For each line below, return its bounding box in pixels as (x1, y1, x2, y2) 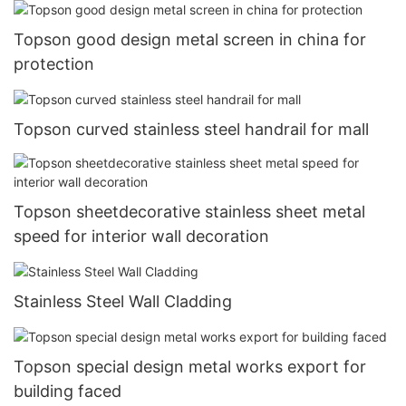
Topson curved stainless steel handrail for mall (14, 119, 369, 139)
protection (14, 53, 94, 73)
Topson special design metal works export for (14, 357, 366, 377)
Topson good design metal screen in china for (14, 29, 366, 49)
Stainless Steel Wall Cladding (14, 292, 232, 312)
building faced (14, 382, 121, 401)
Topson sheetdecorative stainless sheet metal (14, 202, 365, 222)
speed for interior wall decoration (14, 227, 269, 246)
